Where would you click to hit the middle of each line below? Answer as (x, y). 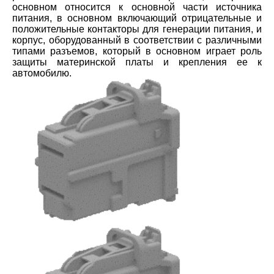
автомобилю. (42, 73)
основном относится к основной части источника (137, 7)
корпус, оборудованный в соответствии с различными (137, 40)
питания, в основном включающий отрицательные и (137, 18)
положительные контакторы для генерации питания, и (137, 29)
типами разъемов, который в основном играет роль (137, 51)
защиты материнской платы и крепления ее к (137, 62)
